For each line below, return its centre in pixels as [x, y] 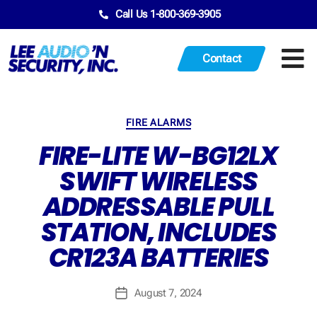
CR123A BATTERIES [158, 258]
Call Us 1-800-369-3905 [168, 14]
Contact [222, 58]
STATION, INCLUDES [158, 233]
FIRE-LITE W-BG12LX [158, 156]
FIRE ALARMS [158, 122]
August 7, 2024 [168, 293]
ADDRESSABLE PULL [158, 207]
